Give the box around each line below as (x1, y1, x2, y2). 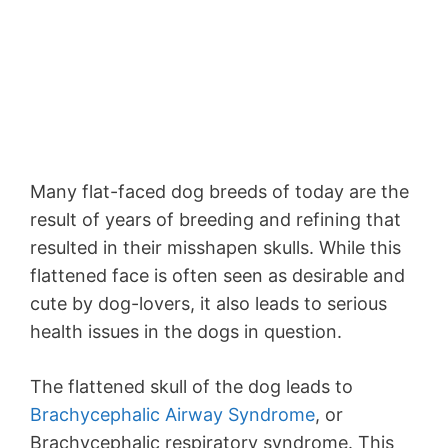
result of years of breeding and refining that (30, 209, 401, 231)
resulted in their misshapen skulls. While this (30, 237, 401, 259)
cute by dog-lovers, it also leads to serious (30, 293, 387, 315)
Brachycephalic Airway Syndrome (30, 404, 315, 426)
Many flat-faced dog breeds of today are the (30, 181, 409, 203)
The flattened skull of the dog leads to (30, 376, 353, 398)
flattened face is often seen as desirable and (30, 265, 405, 287)
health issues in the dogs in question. (30, 321, 342, 343)
